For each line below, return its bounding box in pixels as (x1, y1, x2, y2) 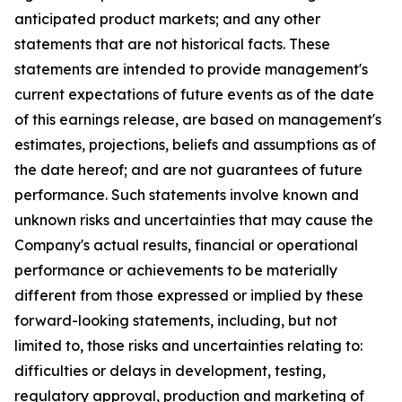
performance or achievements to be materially (14, 261, 337, 279)
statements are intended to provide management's (14, 60, 368, 78)
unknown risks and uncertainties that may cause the (14, 211, 373, 229)
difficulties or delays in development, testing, (14, 362, 326, 380)
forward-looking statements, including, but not (14, 311, 337, 329)
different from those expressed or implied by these (14, 286, 363, 304)
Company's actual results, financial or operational (14, 236, 358, 254)
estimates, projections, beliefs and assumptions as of (14, 135, 376, 153)
